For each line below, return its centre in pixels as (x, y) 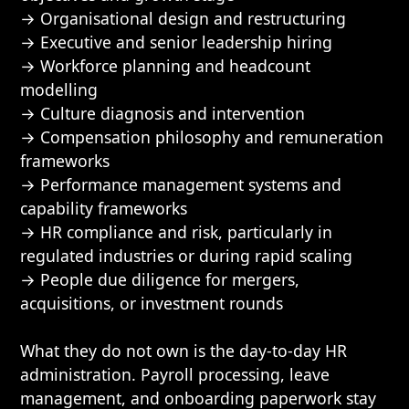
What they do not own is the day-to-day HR (184, 351)
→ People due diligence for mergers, (160, 279)
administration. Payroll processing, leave (175, 374)
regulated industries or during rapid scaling (187, 256)
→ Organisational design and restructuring (184, 18)
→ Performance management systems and (181, 184)
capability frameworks (104, 208)
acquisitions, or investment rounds (152, 303)
